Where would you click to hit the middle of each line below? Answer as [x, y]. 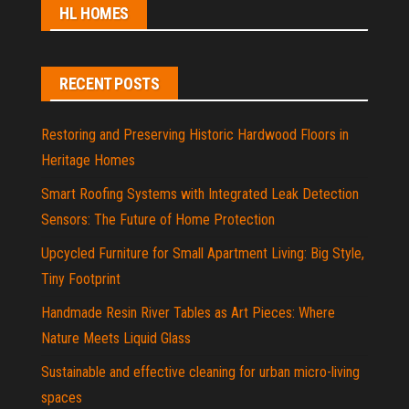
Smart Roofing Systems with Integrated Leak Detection [200, 194]
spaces [62, 397]
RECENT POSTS [110, 83]
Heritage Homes [88, 160]
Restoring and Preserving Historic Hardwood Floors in [195, 134]
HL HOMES [94, 13]
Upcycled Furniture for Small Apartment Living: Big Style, [203, 253]
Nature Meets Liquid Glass [116, 338]
